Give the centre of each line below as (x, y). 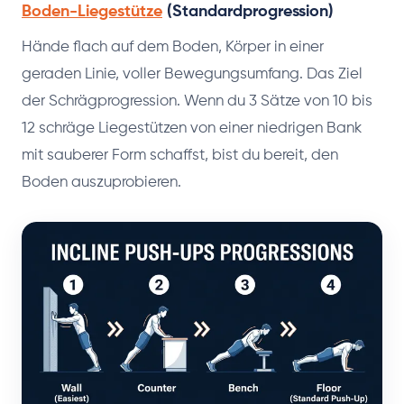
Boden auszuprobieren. (101, 182)
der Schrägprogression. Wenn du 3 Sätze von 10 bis (197, 101)
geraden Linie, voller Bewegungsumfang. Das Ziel (192, 74)
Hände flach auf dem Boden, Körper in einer (173, 47)
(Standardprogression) (248, 11)
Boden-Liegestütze (92, 11)
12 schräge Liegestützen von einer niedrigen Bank (192, 128)
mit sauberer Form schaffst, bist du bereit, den (180, 155)
